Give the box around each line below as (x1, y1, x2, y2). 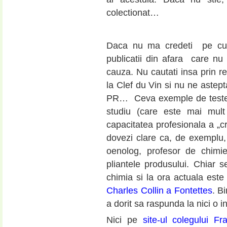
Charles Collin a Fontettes (106, 185, 212, 196)
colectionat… (106, 8, 159, 18)
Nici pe (106, 214, 143, 225)
